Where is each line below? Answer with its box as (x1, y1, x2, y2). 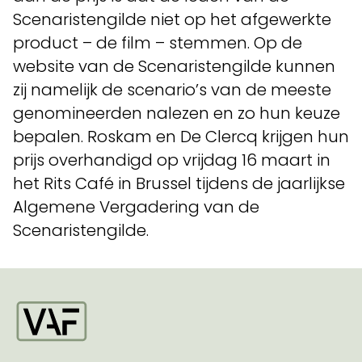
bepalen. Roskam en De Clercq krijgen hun (13, 125, 349, 148)
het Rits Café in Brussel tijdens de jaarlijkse (13, 172, 345, 195)
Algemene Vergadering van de (13, 196, 259, 218)
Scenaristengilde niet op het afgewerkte (13, 8, 331, 31)
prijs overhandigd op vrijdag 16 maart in (13, 149, 330, 171)
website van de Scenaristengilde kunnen (13, 55, 335, 78)
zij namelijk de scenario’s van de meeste (13, 78, 331, 101)
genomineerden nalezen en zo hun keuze (13, 102, 340, 124)
